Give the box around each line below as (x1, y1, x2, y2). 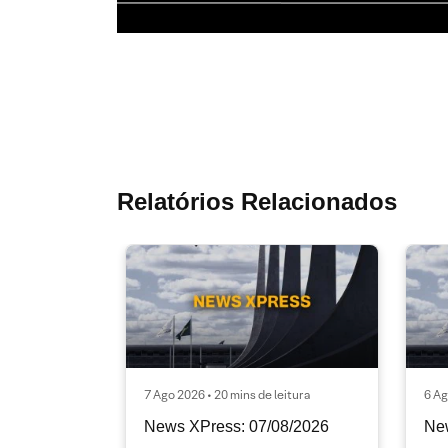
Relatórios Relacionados (117, 188, 397, 215)
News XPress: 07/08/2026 (144, 418, 329, 435)
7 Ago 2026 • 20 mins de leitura (144, 387, 310, 402)
